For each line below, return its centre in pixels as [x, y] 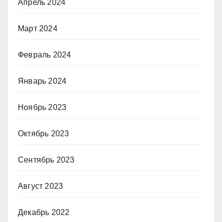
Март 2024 [38, 28]
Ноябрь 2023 [42, 107]
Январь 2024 [42, 81]
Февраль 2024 [45, 55]
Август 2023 [41, 186]
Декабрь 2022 [44, 212]
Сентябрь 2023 [46, 160]
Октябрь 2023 [44, 133]
